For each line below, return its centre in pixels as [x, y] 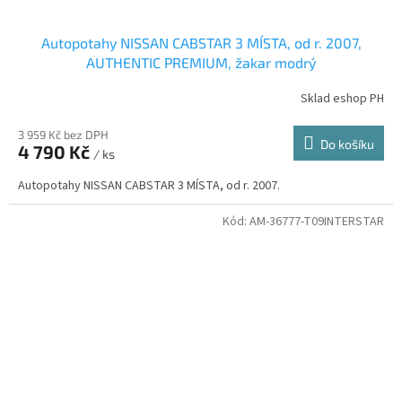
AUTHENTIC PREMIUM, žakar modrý [201, 62]
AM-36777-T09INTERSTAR [317, 221]
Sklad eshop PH [342, 99]
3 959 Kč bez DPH [63, 134]
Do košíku [347, 144]
